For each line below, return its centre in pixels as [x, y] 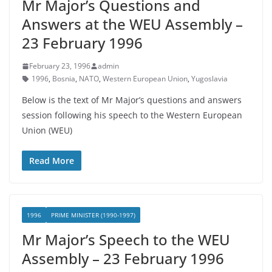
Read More [52, 161]
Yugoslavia [209, 79]
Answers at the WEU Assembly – [132, 24]
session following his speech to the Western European [132, 115]
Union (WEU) [47, 130]
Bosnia [64, 79]
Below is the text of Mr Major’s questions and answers [132, 100]
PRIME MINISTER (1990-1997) [93, 215]
